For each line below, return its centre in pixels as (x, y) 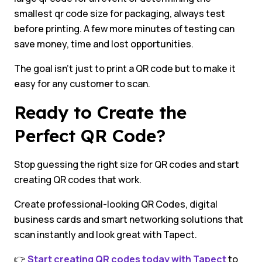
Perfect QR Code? (92, 136)
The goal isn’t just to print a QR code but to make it (125, 69)
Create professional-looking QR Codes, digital (116, 204)
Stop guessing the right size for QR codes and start (127, 165)
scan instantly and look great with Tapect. (106, 235)
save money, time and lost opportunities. (104, 44)
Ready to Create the (100, 113)
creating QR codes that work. (78, 180)
